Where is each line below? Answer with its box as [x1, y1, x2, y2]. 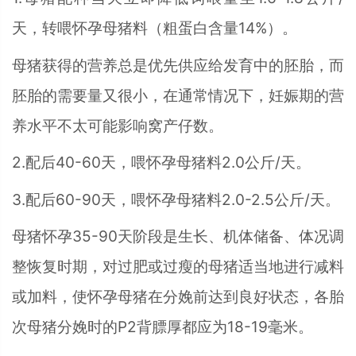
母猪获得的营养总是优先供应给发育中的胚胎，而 [12, 56, 344, 75]
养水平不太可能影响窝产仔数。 [12, 116, 223, 135]
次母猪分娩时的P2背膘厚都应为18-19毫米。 [12, 318, 313, 337]
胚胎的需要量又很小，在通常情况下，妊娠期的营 [12, 86, 344, 105]
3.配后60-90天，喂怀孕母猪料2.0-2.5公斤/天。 [12, 190, 340, 209]
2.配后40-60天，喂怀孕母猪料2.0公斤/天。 [12, 153, 311, 172]
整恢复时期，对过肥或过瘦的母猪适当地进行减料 [12, 257, 344, 277]
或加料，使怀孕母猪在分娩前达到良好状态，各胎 [12, 288, 344, 307]
